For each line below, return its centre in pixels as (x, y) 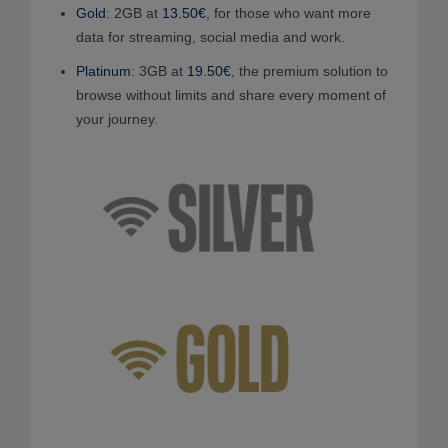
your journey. (117, 119)
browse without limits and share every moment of (231, 95)
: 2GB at (134, 13)
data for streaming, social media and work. (210, 37)
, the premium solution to (309, 71)
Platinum (103, 71)
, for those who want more (288, 13)
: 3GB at (159, 71)
